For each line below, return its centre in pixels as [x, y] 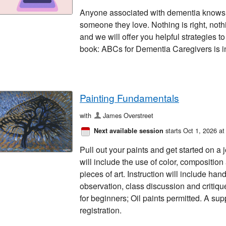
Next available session [129, 131]
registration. [101, 210]
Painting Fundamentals [129, 97]
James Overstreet [128, 115]
